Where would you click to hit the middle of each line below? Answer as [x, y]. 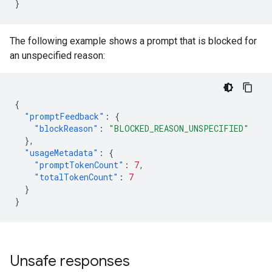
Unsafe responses [70, 261]
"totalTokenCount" [76, 177]
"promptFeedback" [64, 116]
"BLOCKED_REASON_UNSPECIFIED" [179, 128]
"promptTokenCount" [79, 165]
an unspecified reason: [57, 56]
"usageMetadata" [61, 153]
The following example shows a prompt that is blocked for [133, 41]
